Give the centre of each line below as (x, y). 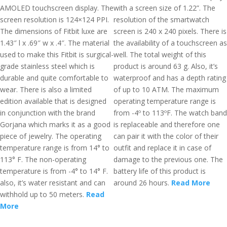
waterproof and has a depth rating (170, 78)
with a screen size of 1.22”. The (164, 8)
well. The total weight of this (160, 54)
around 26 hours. (142, 183)
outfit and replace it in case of (162, 148)
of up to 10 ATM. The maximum (166, 89)
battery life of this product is (160, 171)
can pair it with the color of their (166, 136)
